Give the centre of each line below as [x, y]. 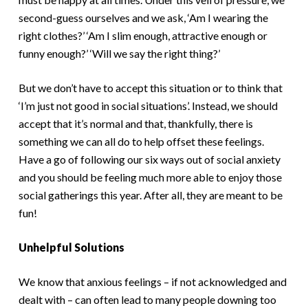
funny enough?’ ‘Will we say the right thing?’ [119, 53]
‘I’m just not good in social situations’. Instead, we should [148, 106]
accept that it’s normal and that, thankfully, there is [135, 123]
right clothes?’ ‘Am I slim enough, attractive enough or [143, 35]
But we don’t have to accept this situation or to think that [150, 88]
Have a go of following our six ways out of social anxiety [149, 159]
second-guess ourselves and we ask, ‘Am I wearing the [143, 18]
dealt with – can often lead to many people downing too [147, 299]
